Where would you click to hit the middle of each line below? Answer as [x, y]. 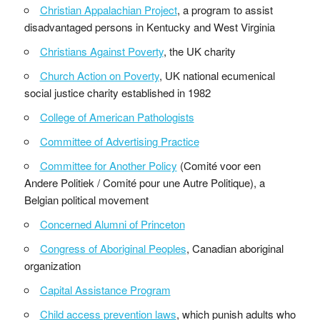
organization [52, 265]
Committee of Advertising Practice [119, 141]
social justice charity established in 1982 [117, 92]
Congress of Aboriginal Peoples [113, 248]
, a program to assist [225, 9]
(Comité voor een [219, 165]
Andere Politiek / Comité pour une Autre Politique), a [144, 182]
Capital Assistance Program [105, 289]
